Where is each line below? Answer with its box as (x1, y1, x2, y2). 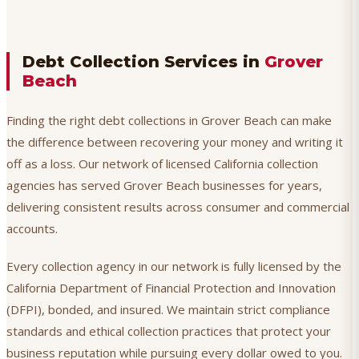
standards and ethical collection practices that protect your (6, 323, 331, 340)
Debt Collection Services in (22, 52, 264, 72)
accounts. (6, 220, 58, 237)
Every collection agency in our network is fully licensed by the (6, 258, 341, 275)
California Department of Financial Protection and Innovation (6, 280, 336, 296)
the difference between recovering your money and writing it (6, 134, 343, 151)
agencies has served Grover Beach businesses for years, (6, 177, 322, 194)
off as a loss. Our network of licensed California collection (6, 155, 318, 172)
